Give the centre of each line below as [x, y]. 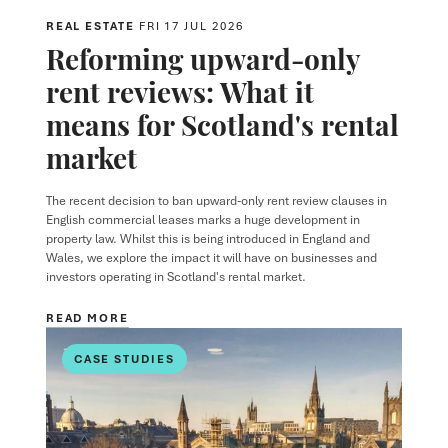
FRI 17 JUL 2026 [191, 25]
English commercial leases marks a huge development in [202, 219]
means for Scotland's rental [222, 122]
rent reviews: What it [179, 89]
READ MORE [87, 317]
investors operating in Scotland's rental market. [175, 276]
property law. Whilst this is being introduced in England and [207, 238]
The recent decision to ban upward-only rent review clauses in [216, 200]
